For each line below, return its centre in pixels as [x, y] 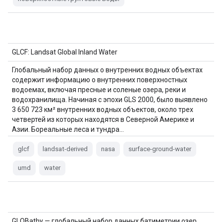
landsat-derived [65, 149]
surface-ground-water [160, 149]
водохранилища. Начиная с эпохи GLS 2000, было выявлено [110, 100]
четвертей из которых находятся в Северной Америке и [103, 119]
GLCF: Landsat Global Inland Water [65, 52]
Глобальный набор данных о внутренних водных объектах [107, 70]
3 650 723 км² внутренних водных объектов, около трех [103, 110]
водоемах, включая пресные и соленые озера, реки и [99, 90]
